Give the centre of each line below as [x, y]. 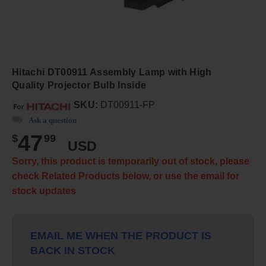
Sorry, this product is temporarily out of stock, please [131, 161]
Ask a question [53, 120]
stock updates [44, 191]
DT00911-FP [127, 105]
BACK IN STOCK [73, 250]
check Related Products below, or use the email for [126, 176]
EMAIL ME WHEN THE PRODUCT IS [121, 235]
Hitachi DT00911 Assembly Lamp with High [112, 72]
